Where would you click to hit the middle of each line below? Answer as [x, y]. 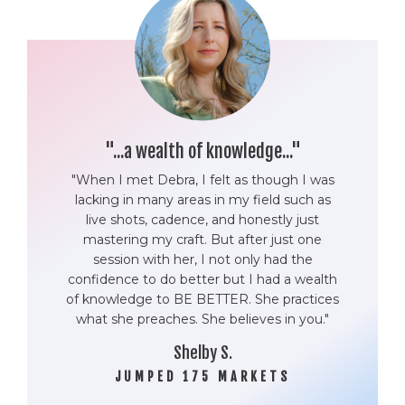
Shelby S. [202, 352]
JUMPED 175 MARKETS [202, 376]
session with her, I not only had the [202, 259]
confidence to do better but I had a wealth [202, 279]
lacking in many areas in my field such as [202, 199]
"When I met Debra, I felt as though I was [202, 179]
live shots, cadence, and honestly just [202, 219]
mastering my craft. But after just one [202, 239]
